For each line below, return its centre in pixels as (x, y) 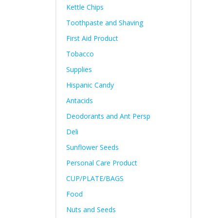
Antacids (79, 100)
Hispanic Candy (90, 85)
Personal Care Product (101, 163)
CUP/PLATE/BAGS (95, 178)
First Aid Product (92, 38)
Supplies (79, 69)
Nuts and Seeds (91, 209)
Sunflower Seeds (92, 147)
